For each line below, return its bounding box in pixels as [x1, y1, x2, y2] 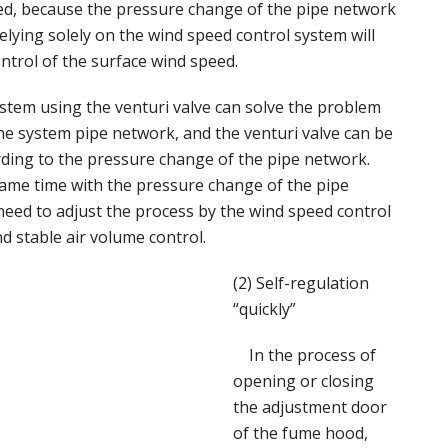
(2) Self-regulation [233, 272, 369, 294]
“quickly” [233, 298, 296, 320]
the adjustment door [233, 396, 387, 418]
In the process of [233, 344, 376, 366]
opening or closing [233, 370, 374, 392]
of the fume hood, [233, 422, 368, 444]
